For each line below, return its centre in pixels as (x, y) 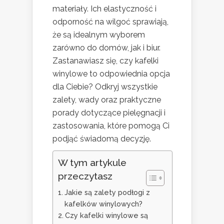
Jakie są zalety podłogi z (107, 192)
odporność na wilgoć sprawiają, (110, 21)
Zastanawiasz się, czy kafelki (105, 60)
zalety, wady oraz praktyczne (107, 99)
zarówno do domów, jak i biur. (106, 47)
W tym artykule (92, 162)
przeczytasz (85, 176)
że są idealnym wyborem (99, 34)
